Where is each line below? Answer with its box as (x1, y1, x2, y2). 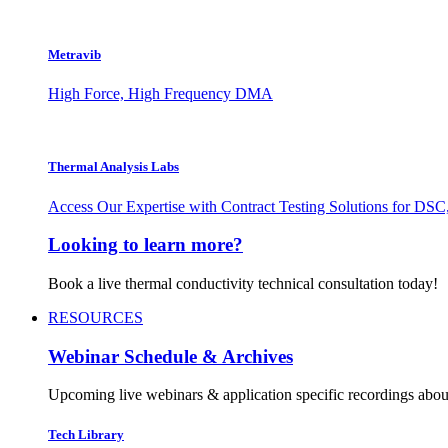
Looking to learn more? (48, 234, 243, 256)
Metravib (48, 47, 101, 63)
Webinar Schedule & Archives (48, 345, 293, 367)
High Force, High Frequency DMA (48, 85, 273, 103)
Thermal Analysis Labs (48, 159, 179, 175)
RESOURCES (48, 308, 143, 326)
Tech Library (48, 426, 124, 442)
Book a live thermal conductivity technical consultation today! (48, 274, 438, 292)
